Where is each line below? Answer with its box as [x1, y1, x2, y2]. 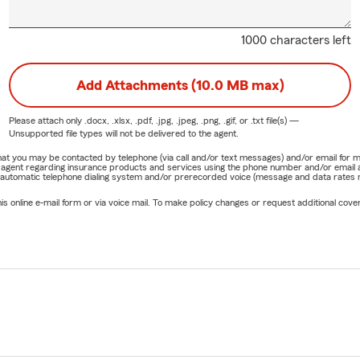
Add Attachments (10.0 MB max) [76, 77, 284, 92]
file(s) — [263, 115, 299, 125]
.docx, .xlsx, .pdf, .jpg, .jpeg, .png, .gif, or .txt [84, 115, 264, 125]
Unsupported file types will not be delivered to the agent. [8, 128, 239, 138]
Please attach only [8, 115, 84, 125]
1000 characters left [241, 33, 352, 47]
